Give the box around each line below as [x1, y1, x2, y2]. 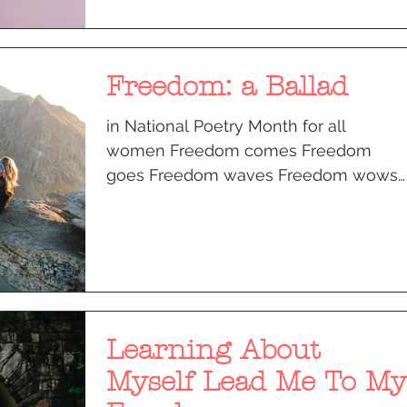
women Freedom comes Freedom [106, 140, 372, 160]
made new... [106, 213, 196, 233]
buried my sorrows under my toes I [106, 189, 375, 209]
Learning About [106, 333, 320, 366]
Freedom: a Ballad [106, 70, 348, 103]
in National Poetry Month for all [106, 115, 346, 135]
